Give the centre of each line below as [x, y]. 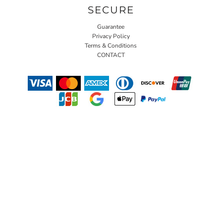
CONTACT [111, 55]
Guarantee [111, 27]
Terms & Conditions [111, 45]
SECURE [111, 10]
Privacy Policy [111, 36]
